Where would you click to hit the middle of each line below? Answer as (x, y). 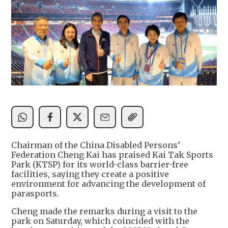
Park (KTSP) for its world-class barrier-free (100, 165)
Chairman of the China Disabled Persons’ (96, 145)
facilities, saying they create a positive (90, 174)
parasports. (35, 194)
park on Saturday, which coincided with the (100, 221)
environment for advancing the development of (108, 184)
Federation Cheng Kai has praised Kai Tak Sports (112, 155)
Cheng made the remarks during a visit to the (104, 211)
